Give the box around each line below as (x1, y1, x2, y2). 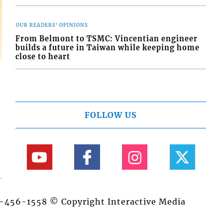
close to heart (15, 52, 71, 61)
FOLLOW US (85, 110, 137, 120)
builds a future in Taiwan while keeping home (15, 43, 200, 52)
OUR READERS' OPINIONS (16, 22, 89, 29)
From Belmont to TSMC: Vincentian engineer (15, 34, 198, 43)
